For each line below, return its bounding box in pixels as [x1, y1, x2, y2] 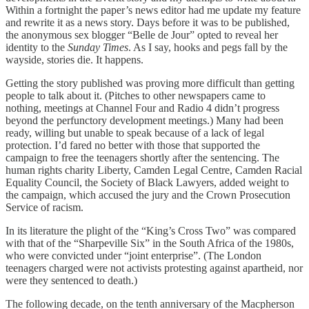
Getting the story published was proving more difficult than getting [6, 77, 295, 90]
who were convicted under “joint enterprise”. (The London [6, 250, 261, 262]
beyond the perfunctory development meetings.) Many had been [6, 114, 283, 127]
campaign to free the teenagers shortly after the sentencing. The [6, 152, 279, 164]
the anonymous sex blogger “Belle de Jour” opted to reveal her [6, 29, 278, 41]
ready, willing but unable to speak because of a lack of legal [6, 127, 264, 139]
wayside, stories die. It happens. [6, 54, 143, 66]
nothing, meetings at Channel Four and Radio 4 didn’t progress [6, 102, 279, 114]
